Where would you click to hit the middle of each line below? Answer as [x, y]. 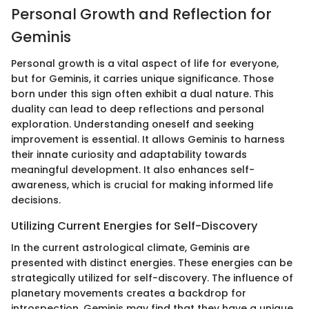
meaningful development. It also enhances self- [133, 169]
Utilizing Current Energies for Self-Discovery [134, 226]
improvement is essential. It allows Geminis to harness [148, 139]
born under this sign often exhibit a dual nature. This [142, 93]
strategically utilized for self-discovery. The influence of [152, 278]
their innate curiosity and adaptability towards [129, 154]
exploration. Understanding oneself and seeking [132, 124]
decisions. [36, 200]
